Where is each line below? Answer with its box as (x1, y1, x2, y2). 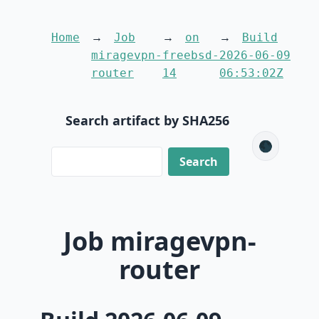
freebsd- (162, 48, 219, 62)
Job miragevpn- (63, 224, 256, 259)
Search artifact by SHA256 (66, 112, 229, 129)
